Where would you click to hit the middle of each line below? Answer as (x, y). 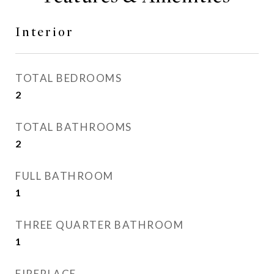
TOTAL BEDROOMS (68, 78)
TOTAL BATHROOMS (74, 127)
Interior (45, 32)
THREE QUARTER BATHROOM (99, 225)
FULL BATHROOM (65, 176)
